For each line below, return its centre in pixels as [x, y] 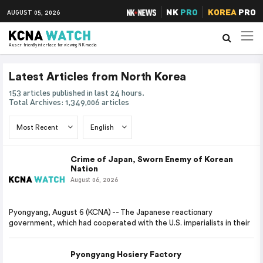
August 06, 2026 [94, 179]
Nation [84, 169]
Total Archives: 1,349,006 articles [69, 102]
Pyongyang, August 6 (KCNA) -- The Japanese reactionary [111, 212]
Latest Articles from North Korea [97, 77]
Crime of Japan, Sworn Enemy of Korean [152, 160]
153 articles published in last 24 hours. [79, 92]
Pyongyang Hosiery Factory [126, 255]
